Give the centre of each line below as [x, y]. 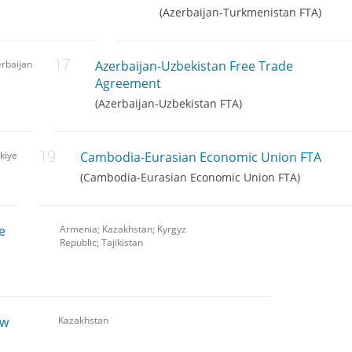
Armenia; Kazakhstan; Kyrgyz [123, 229]
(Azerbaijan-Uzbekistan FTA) [168, 104]
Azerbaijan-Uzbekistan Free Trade [194, 66]
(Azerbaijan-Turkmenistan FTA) [240, 13]
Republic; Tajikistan [102, 243]
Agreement [128, 84]
